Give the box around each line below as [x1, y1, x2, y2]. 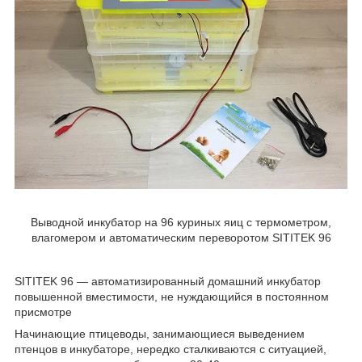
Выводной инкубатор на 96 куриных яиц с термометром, [31, 215, 331, 229]
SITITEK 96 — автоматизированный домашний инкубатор [15, 274, 321, 288]
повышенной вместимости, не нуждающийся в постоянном [15, 289, 329, 303]
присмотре [15, 305, 72, 318]
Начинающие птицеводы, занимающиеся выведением [15, 326, 305, 340]
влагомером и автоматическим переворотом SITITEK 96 [31, 230, 331, 244]
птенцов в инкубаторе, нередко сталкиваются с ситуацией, [15, 342, 326, 356]
